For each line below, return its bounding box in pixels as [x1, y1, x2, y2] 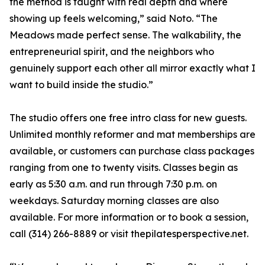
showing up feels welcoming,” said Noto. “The [9, 12, 218, 25]
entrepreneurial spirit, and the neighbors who [9, 46, 214, 58]
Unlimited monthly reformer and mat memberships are [9, 128, 256, 141]
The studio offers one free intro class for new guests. [9, 112, 247, 124]
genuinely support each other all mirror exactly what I [9, 62, 256, 75]
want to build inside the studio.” [9, 79, 153, 91]
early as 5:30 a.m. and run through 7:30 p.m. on [9, 178, 217, 190]
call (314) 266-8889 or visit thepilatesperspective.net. [9, 228, 248, 240]
